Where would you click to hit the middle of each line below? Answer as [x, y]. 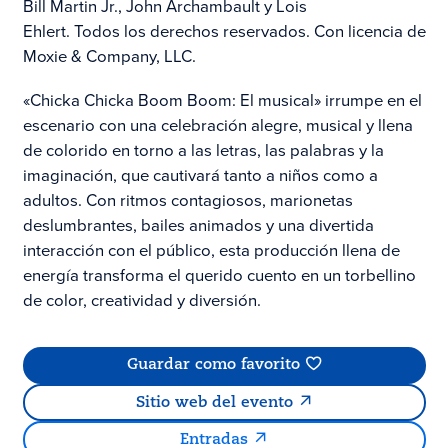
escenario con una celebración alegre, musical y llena [217, 125]
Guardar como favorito [214, 365]
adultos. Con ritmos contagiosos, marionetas [187, 200]
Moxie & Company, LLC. [109, 57]
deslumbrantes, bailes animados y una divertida [198, 225]
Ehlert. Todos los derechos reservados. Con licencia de [224, 32]
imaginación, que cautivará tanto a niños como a [200, 175]
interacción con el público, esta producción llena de [211, 250]
